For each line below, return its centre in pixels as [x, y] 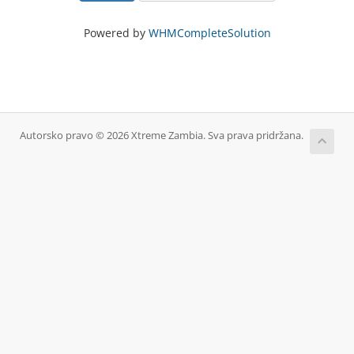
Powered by [116, 33]
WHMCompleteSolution [209, 33]
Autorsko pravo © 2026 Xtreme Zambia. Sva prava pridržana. [162, 136]
